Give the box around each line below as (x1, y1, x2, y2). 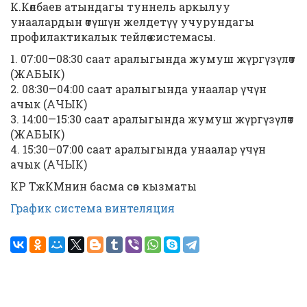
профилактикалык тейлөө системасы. (10, 29, 216, 44)
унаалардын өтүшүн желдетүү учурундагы (10, 14, 254, 29)
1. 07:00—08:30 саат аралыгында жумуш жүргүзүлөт (10, 51, 295, 66)
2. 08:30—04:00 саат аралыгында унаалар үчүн (10, 82, 267, 96)
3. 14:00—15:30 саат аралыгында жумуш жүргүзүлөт (10, 112, 294, 126)
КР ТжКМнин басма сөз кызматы (10, 179, 197, 193)
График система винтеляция (10, 201, 175, 215)
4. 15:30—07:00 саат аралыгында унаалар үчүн (10, 142, 266, 156)
